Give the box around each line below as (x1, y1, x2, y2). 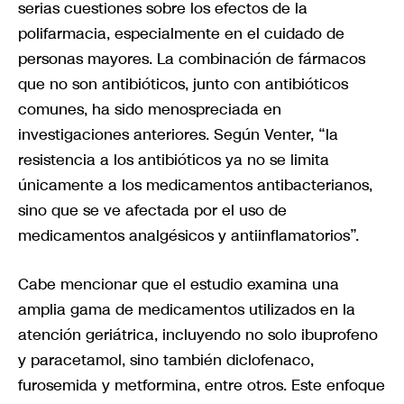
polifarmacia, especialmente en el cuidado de (18, 23, 344, 45)
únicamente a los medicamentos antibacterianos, (18, 174, 372, 197)
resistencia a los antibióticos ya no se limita (18, 149, 329, 171)
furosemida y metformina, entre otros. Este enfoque (18, 374, 385, 397)
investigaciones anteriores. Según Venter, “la (18, 124, 338, 146)
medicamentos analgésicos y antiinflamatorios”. (18, 225, 359, 247)
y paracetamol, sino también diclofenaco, (18, 349, 314, 372)
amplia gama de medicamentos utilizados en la (18, 298, 355, 321)
